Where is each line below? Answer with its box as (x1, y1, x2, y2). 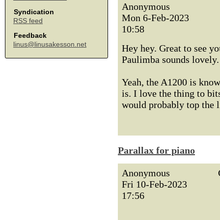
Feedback (14, 31, 47, 39)
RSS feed (13, 17, 43, 25)
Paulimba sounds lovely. (122, 54, 219, 65)
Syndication (14, 8, 54, 16)
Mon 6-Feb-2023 (122, 12, 189, 23)
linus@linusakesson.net (13, 40, 86, 48)
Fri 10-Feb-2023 (122, 179, 187, 190)
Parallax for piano (118, 145, 195, 156)
